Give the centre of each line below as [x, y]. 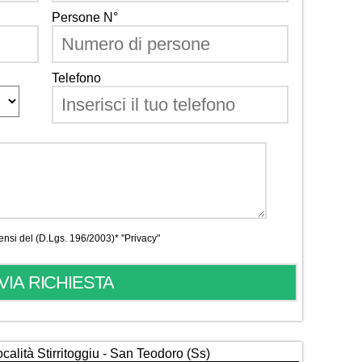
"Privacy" [140, 239]
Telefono [76, 78]
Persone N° [85, 18]
